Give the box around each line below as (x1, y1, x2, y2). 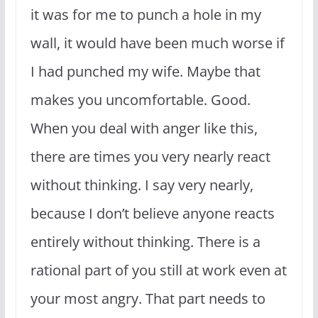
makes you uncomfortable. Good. (30, 89, 251, 109)
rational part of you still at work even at (30, 260, 287, 280)
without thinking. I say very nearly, (30, 175, 253, 194)
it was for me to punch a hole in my (30, 4, 261, 24)
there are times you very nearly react (30, 146, 270, 166)
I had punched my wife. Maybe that (30, 61, 261, 81)
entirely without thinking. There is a (30, 231, 261, 251)
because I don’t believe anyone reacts (30, 203, 275, 223)
